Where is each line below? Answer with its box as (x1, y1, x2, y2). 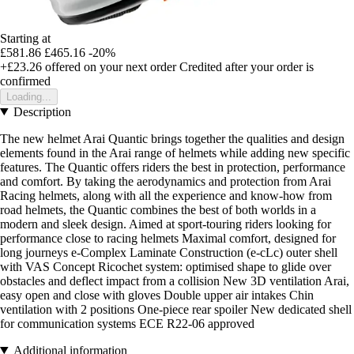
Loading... (6, 90, 51, 103)
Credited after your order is (179, 59, 314, 73)
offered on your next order (42, 59, 176, 73)
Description (13, 104, 71, 119)
